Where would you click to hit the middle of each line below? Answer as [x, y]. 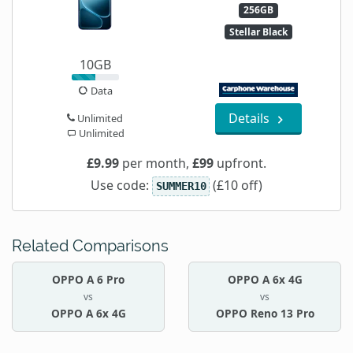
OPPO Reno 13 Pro [265, 314]
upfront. [240, 163]
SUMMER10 [181, 186]
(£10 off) [236, 186]
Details [251, 119]
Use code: [122, 186]
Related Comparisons [90, 246]
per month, [156, 163]
